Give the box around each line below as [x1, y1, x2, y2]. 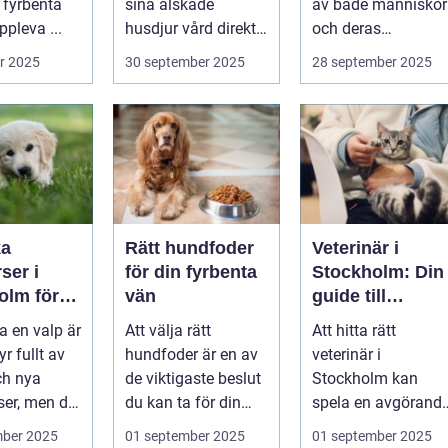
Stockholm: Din [312, 261, 444, 282]
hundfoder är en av [125, 344, 258, 364]
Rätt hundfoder [125, 237, 254, 258]
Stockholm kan [312, 368, 418, 388]
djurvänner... [312, 42, 398, 62]
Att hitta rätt [312, 320, 396, 340]
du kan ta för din [125, 392, 241, 412]
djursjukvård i [312, 309, 430, 330]
